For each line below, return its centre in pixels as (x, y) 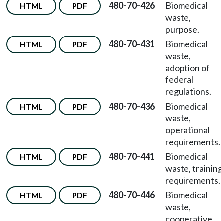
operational (187, 130)
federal (179, 79)
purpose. (182, 29)
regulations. (188, 91)
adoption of (187, 68)
